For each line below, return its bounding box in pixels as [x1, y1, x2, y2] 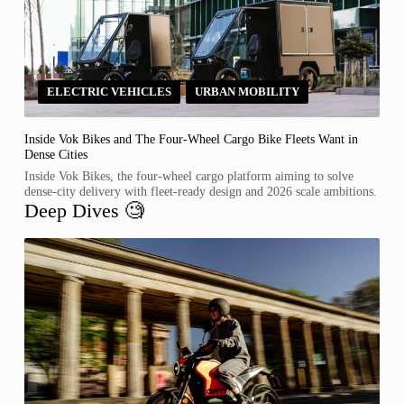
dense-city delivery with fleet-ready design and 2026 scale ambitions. [23, 183, 377, 198]
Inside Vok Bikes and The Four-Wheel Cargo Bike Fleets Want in [23, 131, 358, 146]
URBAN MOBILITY [194, 84, 299, 98]
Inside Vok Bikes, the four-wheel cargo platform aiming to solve [23, 168, 353, 183]
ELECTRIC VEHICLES [46, 84, 171, 98]
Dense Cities [23, 146, 87, 161]
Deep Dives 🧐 [23, 198, 144, 222]
